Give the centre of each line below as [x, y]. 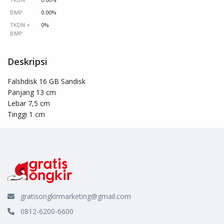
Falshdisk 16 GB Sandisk [46, 81]
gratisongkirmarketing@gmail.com [76, 196]
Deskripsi [27, 61]
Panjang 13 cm [32, 92]
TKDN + [20, 24]
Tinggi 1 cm [26, 114]
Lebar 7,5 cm [29, 103]
